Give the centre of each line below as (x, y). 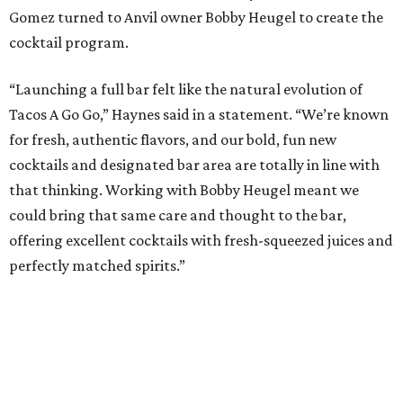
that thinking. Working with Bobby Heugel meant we (184, 190)
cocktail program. (69, 43)
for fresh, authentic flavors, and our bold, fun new (173, 140)
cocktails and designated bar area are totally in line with (194, 165)
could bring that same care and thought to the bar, (178, 215)
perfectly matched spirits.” (97, 266)
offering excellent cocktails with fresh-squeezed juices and (201, 241)
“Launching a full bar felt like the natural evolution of (186, 90)
